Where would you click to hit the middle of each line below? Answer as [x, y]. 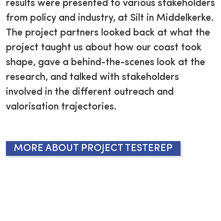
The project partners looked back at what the [108, 33]
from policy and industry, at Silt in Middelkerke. [110, 18]
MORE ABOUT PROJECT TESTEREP [93, 149]
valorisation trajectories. [61, 107]
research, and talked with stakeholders [92, 78]
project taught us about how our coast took [104, 48]
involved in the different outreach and [90, 92]
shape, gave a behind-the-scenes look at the [106, 63]
